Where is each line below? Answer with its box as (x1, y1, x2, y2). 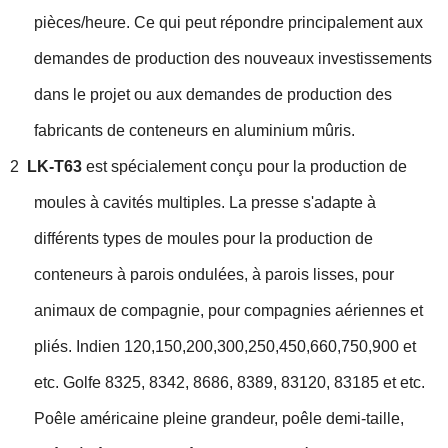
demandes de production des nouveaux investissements (34, 50, 432, 67)
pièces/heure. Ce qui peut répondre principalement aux (34, 14, 423, 31)
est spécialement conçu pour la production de (86, 158, 407, 175)
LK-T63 (23, 158, 86, 175)
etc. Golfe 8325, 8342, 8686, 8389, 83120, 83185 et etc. (34, 374, 425, 391)
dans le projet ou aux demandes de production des (34, 86, 392, 103)
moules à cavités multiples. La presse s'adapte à (34, 194, 376, 211)
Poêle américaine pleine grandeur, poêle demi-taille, (34, 410, 404, 427)
